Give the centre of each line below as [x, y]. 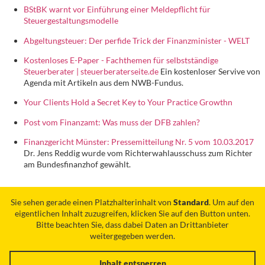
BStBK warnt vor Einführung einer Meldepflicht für [117, 9]
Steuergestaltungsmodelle [71, 21]
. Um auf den [232, 202]
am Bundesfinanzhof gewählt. [77, 164]
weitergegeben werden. [132, 235]
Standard [191, 202]
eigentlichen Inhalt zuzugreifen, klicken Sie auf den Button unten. [132, 213]
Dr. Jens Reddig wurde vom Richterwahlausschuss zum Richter [138, 153]
